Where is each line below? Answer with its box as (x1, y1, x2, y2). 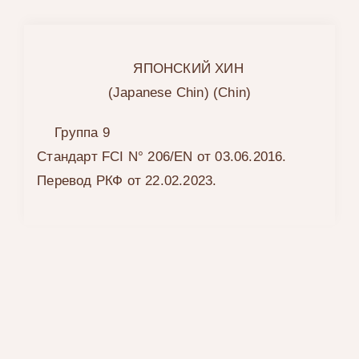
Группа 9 (54, 125, 110, 141)
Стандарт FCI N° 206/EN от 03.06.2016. (37, 149, 287, 165)
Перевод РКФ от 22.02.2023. (37, 173, 217, 189)
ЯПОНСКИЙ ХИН (133, 61, 244, 77)
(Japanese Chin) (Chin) (107, 85, 252, 101)
